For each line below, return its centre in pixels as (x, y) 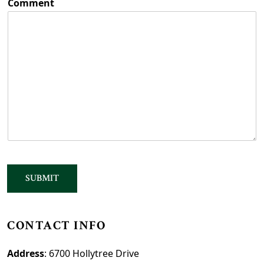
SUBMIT (42, 178)
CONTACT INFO (56, 225)
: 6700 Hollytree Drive (92, 253)
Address (26, 253)
